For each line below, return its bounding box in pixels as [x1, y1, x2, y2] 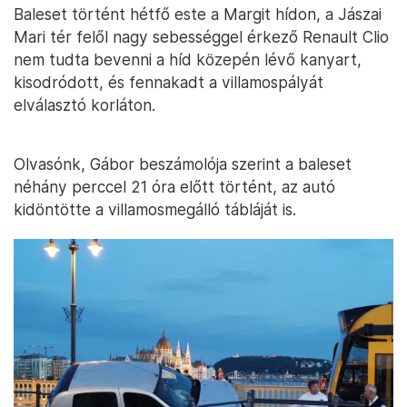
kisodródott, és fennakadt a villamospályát [14, 73, 323, 93]
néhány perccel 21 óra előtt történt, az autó [14, 177, 335, 197]
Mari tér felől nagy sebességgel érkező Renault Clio [14, 27, 389, 47]
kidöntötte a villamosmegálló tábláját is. [14, 200, 296, 220]
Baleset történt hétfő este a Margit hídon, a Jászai [14, 5, 382, 25]
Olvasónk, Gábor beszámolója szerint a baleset [14, 154, 352, 174]
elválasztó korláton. [14, 95, 155, 115]
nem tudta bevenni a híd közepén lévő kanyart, [14, 50, 362, 70]
